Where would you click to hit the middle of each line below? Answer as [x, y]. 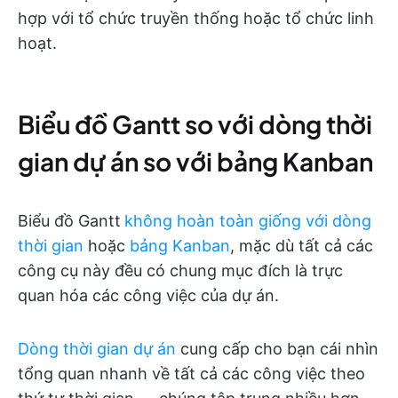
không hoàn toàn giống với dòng [248, 221]
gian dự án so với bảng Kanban [195, 162]
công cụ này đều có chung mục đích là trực [180, 271]
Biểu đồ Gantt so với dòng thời [195, 124]
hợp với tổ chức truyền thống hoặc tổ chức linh [196, 19]
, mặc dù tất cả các [302, 246]
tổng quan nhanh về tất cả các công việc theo [191, 374]
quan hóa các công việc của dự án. [148, 296]
